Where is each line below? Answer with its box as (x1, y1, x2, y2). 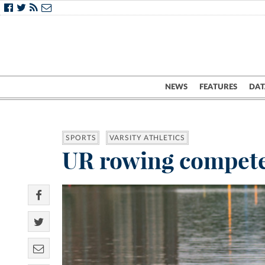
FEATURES (199, 83, 237, 91)
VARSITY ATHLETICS (109, 134, 185, 142)
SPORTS (66, 134, 96, 142)
